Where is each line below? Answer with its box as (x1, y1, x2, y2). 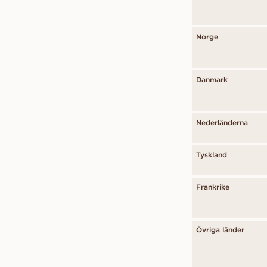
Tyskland (196, 150, 227, 159)
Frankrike (196, 182, 229, 191)
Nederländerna (196, 118, 248, 127)
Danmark (196, 75, 228, 84)
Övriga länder (196, 225, 244, 234)
